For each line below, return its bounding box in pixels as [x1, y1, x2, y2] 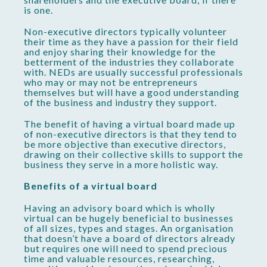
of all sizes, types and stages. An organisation [24, 222, 234, 234]
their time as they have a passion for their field [24, 36, 238, 48]
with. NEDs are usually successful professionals [24, 66, 243, 78]
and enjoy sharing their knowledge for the [24, 46, 216, 58]
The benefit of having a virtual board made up [24, 118, 235, 130]
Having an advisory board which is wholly [24, 201, 215, 213]
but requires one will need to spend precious [24, 242, 228, 254]
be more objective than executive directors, [24, 138, 226, 150]
